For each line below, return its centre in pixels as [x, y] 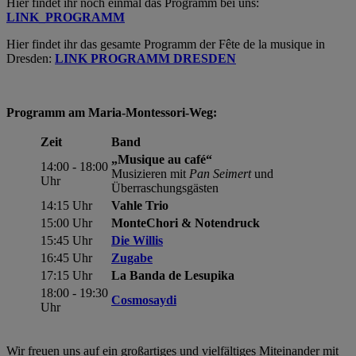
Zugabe [132, 257]
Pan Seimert [220, 173]
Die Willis [137, 240]
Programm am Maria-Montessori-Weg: [112, 112]
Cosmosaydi [144, 300]
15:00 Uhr [66, 222]
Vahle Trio [140, 205]
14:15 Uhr [66, 205]
